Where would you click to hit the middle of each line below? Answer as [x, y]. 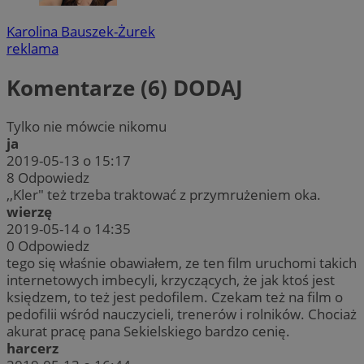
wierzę [29, 212]
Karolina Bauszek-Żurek [81, 32]
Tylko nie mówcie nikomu [87, 127]
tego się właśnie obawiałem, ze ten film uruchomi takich [182, 263]
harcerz [32, 349]
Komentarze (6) [90, 87]
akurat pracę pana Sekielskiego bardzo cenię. [148, 331]
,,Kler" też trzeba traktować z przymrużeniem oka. [164, 195]
